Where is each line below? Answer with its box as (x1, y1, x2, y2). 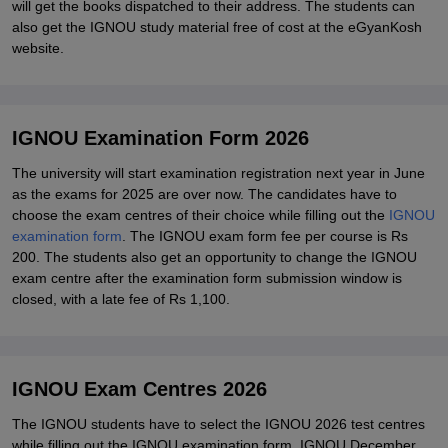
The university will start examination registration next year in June (12, 165, 425, 181)
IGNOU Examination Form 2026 (12, 127, 309, 149)
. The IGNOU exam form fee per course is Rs (122, 228, 408, 244)
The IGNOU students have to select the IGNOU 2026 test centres (12, 416, 425, 432)
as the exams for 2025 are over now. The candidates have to (12, 186, 397, 202)
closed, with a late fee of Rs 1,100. (12, 291, 230, 307)
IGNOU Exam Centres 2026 (12, 378, 267, 400)
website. (12, 40, 64, 56)
